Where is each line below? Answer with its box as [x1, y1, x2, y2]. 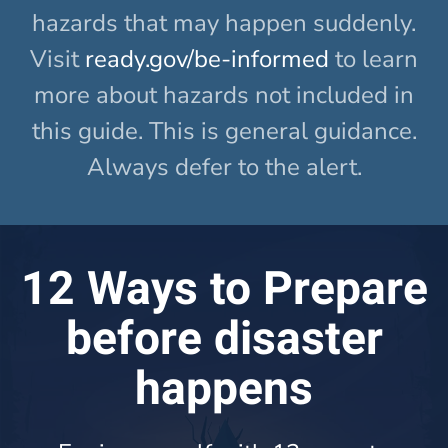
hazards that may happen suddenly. [32, 6, 416, 39]
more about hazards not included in [34, 78, 414, 111]
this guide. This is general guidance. [31, 114, 417, 147]
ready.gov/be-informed [85, 42, 329, 75]
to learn [329, 42, 418, 75]
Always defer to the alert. [86, 150, 362, 183]
